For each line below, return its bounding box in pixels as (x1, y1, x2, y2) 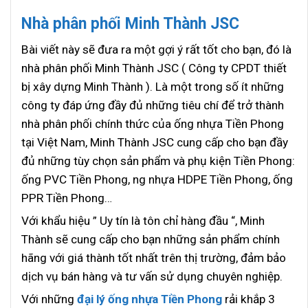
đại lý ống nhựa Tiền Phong (77, 291, 222, 306)
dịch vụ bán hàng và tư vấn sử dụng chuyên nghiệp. (21, 269, 283, 283)
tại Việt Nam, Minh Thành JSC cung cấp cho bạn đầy (21, 135, 288, 149)
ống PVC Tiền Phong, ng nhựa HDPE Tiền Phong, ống (21, 172, 293, 186)
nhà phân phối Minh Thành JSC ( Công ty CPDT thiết (21, 60, 287, 75)
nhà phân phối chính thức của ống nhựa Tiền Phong (21, 116, 284, 131)
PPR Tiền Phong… (21, 190, 112, 205)
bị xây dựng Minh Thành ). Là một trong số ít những (21, 79, 284, 93)
